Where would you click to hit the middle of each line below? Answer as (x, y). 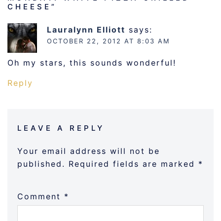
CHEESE (29, 6)
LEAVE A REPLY (61, 128)
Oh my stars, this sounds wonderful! (92, 62)
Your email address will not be (89, 151)
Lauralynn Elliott (86, 29)
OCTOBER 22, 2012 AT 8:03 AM (109, 41)
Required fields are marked (133, 164)
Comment (41, 196)
